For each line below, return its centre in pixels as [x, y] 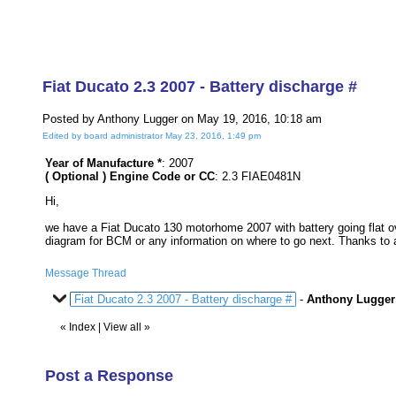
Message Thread [86, 273]
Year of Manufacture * [103, 163]
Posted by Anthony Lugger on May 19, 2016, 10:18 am [182, 119]
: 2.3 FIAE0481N [258, 176]
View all [122, 327]
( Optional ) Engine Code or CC [130, 176]
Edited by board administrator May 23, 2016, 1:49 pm [152, 136]
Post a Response [109, 376]
